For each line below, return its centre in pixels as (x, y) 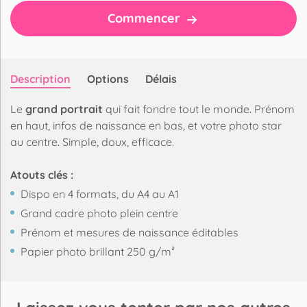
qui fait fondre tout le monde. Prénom (200, 109)
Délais (161, 78)
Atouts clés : (42, 174)
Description (40, 78)
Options (108, 78)
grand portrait (65, 109)
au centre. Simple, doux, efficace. (92, 142)
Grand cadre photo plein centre (99, 213)
